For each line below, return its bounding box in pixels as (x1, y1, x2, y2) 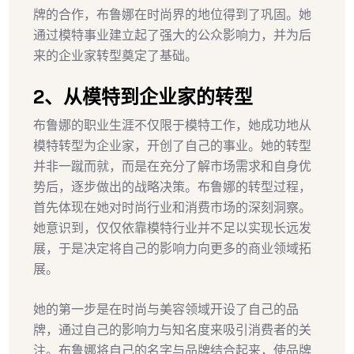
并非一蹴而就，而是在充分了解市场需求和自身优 (33, 158, 311, 174)
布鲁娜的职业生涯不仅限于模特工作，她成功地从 (33, 117, 311, 133)
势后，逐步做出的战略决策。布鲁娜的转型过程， (33, 179, 311, 194)
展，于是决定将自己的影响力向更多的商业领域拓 (33, 240, 311, 256)
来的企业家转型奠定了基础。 (33, 47, 198, 63)
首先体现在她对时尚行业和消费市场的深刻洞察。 (33, 199, 311, 215)
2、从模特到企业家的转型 (33, 85, 253, 108)
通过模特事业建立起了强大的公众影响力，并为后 (33, 27, 311, 43)
